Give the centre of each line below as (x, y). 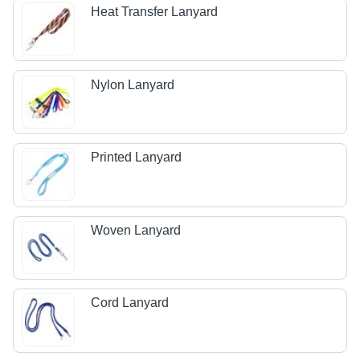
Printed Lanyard (137, 157)
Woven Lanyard (136, 230)
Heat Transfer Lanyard (155, 12)
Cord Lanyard (130, 303)
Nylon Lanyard (133, 84)
